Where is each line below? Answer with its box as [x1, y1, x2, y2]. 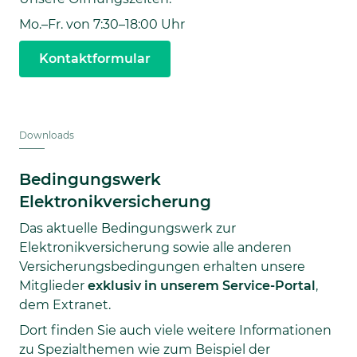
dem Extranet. [19, 296, 111, 312]
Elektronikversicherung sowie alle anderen [19, 239, 292, 255]
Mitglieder [19, 277, 88, 293]
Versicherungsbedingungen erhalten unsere [19, 258, 305, 274]
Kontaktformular [39, 50, 151, 66]
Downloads [19, 128, 74, 141]
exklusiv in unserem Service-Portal [88, 277, 316, 293]
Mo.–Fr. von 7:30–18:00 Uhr [19, 16, 185, 32]
